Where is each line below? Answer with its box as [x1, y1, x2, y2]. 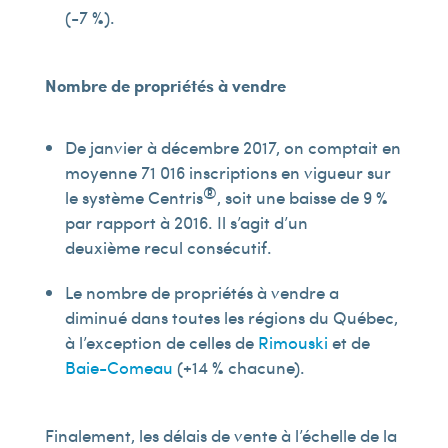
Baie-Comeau [64, 355, 173, 379]
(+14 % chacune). [172, 355, 305, 379]
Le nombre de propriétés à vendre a [64, 280, 339, 304]
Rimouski [257, 330, 328, 354]
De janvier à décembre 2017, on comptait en [64, 135, 401, 159]
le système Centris [64, 185, 203, 209]
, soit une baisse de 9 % [216, 185, 388, 209]
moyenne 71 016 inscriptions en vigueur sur [64, 160, 391, 184]
